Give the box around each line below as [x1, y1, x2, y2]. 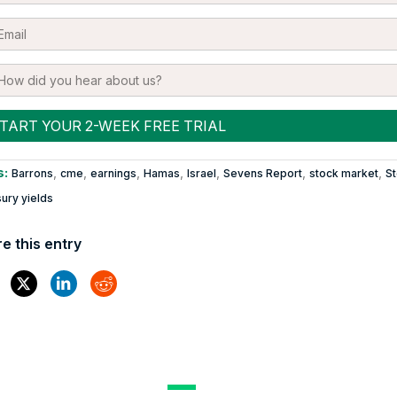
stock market [308, 166, 378, 180]
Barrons [11, 166, 53, 180]
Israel [186, 166, 216, 180]
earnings [90, 166, 136, 180]
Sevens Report [222, 166, 302, 180]
